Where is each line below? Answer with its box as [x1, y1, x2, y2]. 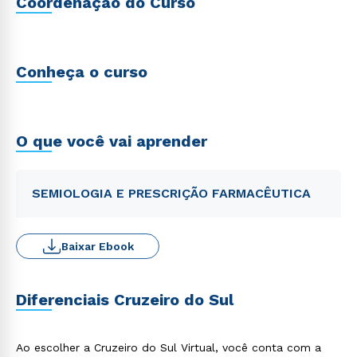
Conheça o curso [16, 62, 147, 81]
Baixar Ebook [61, 240, 134, 253]
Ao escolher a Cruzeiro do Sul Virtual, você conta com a [16, 341, 321, 354]
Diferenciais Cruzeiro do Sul [16, 290, 233, 309]
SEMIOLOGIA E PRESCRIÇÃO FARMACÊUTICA [32, 186, 311, 201]
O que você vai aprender [16, 131, 207, 151]
